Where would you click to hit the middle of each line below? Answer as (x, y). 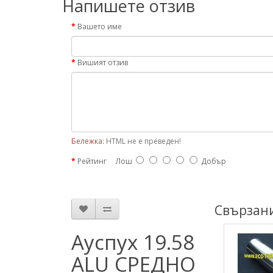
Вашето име (100, 27)
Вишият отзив (103, 62)
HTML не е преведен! (143, 141)
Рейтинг (92, 161)
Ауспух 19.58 (133, 242)
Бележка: (88, 141)
